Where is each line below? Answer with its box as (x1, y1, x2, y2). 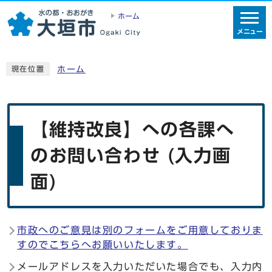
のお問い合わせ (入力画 (30, 146, 231, 164)
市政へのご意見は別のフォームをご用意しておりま (17, 225, 263, 235)
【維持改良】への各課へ (30, 120, 235, 138)
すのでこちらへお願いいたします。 (17, 239, 188, 250)
